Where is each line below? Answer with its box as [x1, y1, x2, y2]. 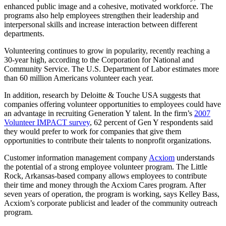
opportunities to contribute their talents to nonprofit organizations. [4, 136, 211, 145]
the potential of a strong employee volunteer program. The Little [4, 162, 207, 171]
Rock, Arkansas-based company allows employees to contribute [4, 171, 207, 180]
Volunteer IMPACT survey [4, 118, 90, 127]
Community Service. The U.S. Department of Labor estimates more [4, 64, 219, 73]
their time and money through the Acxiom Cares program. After [4, 180, 206, 189]
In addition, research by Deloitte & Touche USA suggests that [4, 90, 200, 99]
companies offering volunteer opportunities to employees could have [4, 99, 221, 108]
